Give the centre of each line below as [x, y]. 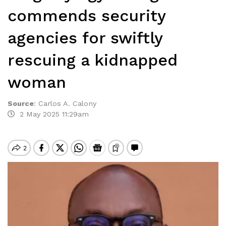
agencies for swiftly [85, 38]
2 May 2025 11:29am [52, 114]
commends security [87, 16]
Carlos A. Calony [67, 103]
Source [21, 103]
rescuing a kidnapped [93, 60]
